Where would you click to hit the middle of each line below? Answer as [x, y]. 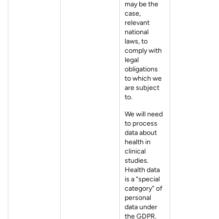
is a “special [142, 179]
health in [138, 142]
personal [138, 198]
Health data [142, 170]
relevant [137, 23]
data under [141, 207]
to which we [143, 78]
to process [141, 123]
